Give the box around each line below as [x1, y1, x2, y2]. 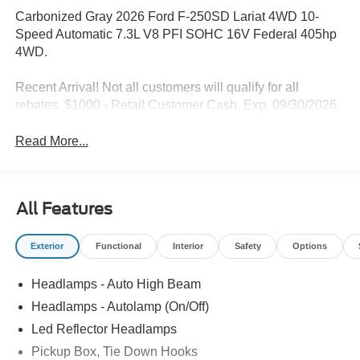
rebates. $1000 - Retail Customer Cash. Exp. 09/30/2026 [14, 98, 337, 112]
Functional [95, 240, 141, 251]
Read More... [14, 134, 88, 149]
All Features [16, 198, 112, 219]
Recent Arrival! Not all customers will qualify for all [14, 80, 299, 95]
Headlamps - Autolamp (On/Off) [31, 300, 209, 314]
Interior [172, 240, 203, 251]
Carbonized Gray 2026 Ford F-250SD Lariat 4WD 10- [14, 10, 319, 24]
